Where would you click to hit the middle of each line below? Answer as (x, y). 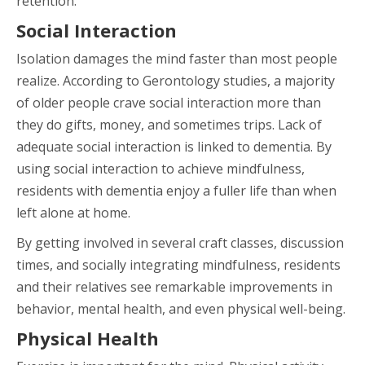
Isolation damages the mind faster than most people (177, 58)
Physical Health (88, 338)
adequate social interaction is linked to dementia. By (174, 146)
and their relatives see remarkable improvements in (174, 286)
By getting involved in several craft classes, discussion (180, 242)
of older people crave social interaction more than (169, 102)
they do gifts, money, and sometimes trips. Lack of (169, 124)
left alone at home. (73, 212)
